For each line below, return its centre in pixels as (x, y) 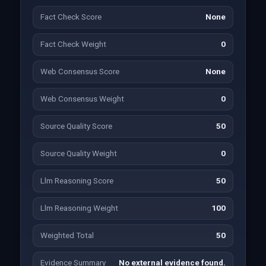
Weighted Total (67, 235)
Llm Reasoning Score (77, 181)
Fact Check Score (71, 17)
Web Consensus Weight (82, 99)
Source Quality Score (76, 126)
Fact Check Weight (73, 44)
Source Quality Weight (78, 153)
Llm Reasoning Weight (79, 208)
